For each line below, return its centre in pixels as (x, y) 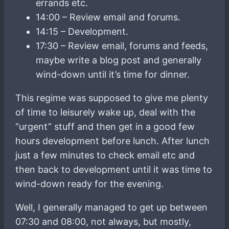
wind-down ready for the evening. (90, 184)
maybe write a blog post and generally (119, 60)
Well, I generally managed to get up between (112, 207)
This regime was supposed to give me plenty (112, 98)
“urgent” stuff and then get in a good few (105, 126)
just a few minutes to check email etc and (105, 155)
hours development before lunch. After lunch (113, 141)
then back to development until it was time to (114, 169)
